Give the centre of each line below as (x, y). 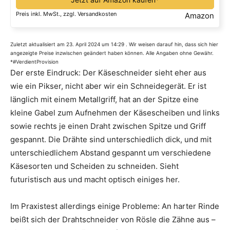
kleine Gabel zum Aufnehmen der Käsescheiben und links (115, 113)
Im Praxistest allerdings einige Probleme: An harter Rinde (115, 206)
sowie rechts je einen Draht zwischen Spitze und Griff (108, 126)
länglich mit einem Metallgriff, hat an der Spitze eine (104, 100)
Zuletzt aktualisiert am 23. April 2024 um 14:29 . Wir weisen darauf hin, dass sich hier (114, 44)
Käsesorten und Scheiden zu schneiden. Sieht (94, 166)
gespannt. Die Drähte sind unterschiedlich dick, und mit (111, 140)
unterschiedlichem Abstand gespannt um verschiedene (111, 153)
